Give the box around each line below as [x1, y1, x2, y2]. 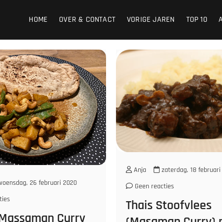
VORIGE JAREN [127, 14, 175, 25]
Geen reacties [133, 181, 174, 191]
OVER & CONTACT [59, 14, 116, 25]
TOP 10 [186, 14, 207, 25]
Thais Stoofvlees [126, 197, 212, 214]
